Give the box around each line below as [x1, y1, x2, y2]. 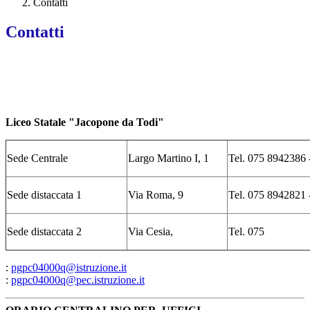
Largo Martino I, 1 [128, 152, 209, 165]
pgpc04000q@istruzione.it [11, 262, 127, 274]
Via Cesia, [128, 226, 176, 238]
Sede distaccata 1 [7, 189, 82, 201]
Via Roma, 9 [128, 189, 183, 201]
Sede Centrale [7, 152, 68, 165]
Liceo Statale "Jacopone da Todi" [6, 116, 164, 129]
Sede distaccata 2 [7, 226, 82, 238]
